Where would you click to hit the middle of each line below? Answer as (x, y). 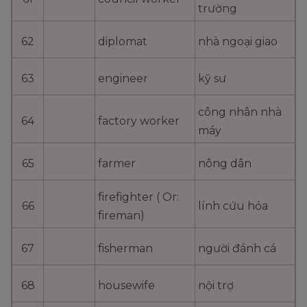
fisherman (125, 249)
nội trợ (216, 286)
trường (218, 9)
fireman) (121, 216)
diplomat (123, 42)
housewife (126, 286)
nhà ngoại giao (238, 42)
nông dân (225, 164)
